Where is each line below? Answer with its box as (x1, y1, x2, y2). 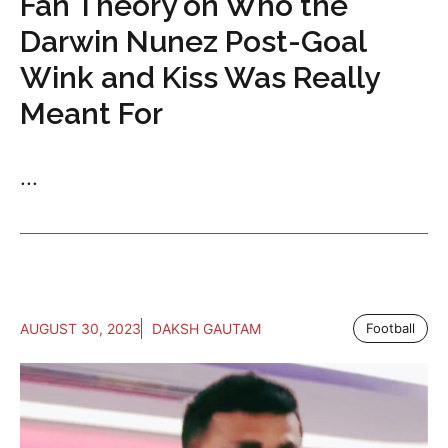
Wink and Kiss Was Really (20, 60, 379, 95)
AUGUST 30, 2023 (20, 320, 141, 337)
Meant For (20, 96, 163, 131)
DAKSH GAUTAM (152, 320, 261, 337)
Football (366, 320, 415, 336)
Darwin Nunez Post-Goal (20, 24, 366, 59)
